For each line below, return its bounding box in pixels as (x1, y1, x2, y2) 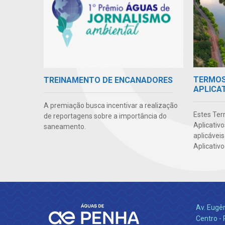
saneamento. (44, 122, 86, 131)
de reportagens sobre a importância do (44, 111, 167, 120)
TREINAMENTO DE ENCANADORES (44, 75, 173, 85)
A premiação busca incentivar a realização (44, 101, 178, 109)
